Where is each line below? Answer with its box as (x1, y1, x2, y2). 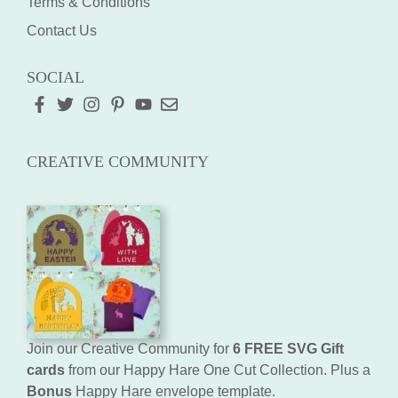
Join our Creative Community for (27, 341, 233, 357)
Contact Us (27, 23, 97, 39)
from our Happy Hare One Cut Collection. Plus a (65, 362, 370, 378)
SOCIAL (27, 68, 84, 87)
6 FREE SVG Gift (233, 341, 344, 357)
